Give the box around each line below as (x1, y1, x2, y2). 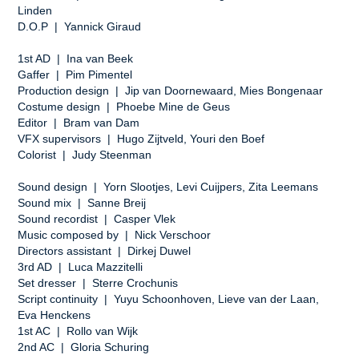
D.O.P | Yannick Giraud (18, 20, 142, 34)
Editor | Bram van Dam (18, 116, 140, 130)
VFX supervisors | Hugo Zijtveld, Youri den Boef (18, 132, 265, 146)
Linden (18, 4, 53, 18)
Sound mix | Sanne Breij (18, 196, 147, 210)
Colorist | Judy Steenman (18, 148, 152, 162)
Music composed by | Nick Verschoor (18, 228, 215, 242)
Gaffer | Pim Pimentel (18, 68, 133, 82)
